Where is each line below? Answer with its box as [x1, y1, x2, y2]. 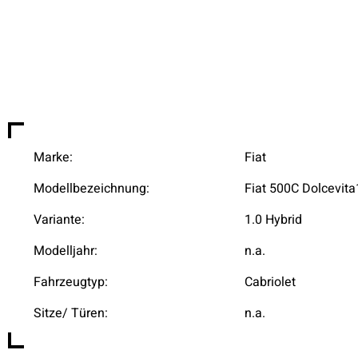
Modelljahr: [34, 241, 97, 261]
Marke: [34, 148, 73, 167]
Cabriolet [245, 272, 296, 292]
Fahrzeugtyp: [34, 272, 108, 292]
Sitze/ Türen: [34, 304, 108, 323]
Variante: [34, 210, 85, 229]
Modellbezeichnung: [34, 179, 149, 198]
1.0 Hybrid [245, 210, 302, 229]
